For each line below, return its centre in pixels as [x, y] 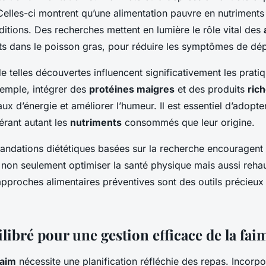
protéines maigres [132, 89]
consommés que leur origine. [188, 122]
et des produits [211, 89]
